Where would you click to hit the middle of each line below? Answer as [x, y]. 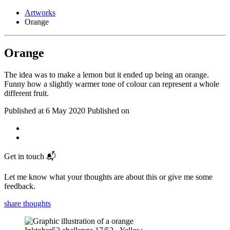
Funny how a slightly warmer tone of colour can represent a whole [112, 84]
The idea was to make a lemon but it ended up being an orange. [107, 74]
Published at [24, 110]
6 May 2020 [66, 110]
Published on [108, 110]
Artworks [40, 13]
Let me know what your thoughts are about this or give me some [108, 177]
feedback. [20, 186]
